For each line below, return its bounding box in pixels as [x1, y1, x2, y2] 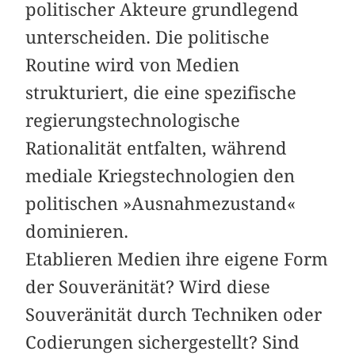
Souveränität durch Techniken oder [25, 303, 323, 325]
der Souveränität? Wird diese [25, 276, 271, 297]
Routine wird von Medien [25, 54, 240, 75]
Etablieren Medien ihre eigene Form [25, 248, 329, 269]
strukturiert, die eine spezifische [25, 82, 297, 103]
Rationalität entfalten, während [25, 137, 288, 158]
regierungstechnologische [25, 109, 241, 131]
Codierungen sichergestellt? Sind [25, 331, 300, 353]
